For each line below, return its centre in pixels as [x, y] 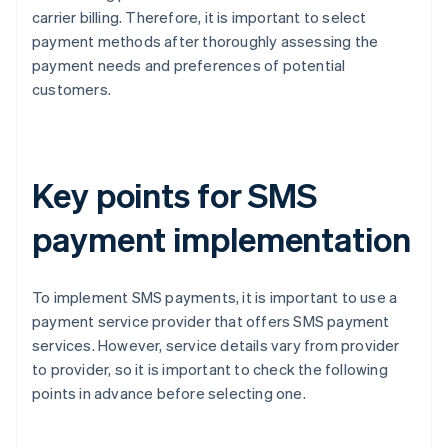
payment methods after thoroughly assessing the [205, 41]
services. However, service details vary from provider [216, 345]
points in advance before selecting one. [169, 393]
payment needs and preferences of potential [189, 65]
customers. [71, 89]
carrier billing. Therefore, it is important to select [199, 17]
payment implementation [221, 239]
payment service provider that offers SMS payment [211, 321]
